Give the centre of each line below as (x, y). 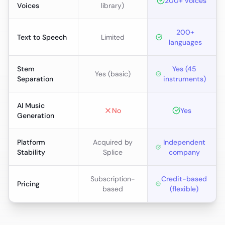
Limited (113, 37)
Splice (113, 152)
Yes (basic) (113, 74)
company (184, 152)
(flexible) (184, 189)
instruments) (184, 79)
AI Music (31, 105)
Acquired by (113, 142)
